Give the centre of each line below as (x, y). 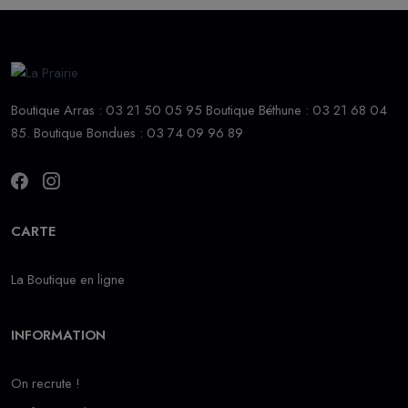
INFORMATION (58, 336)
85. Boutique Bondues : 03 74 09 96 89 (127, 133)
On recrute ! (46, 384)
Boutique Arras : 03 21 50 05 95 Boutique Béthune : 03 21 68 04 (199, 111)
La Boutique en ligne (68, 280)
